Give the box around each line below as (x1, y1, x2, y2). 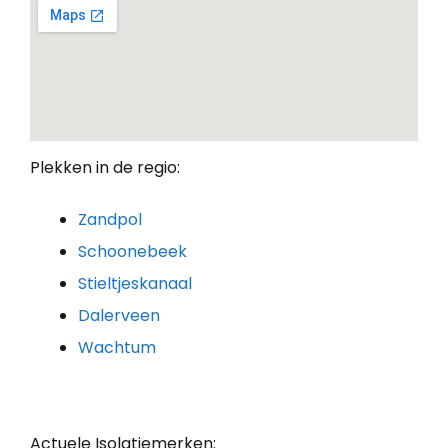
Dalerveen (78, 303, 160, 327)
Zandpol (78, 207, 142, 231)
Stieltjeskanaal (78, 271, 192, 295)
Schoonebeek (78, 239, 187, 263)
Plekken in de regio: (30, 155, 180, 179)
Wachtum (78, 335, 156, 359)
